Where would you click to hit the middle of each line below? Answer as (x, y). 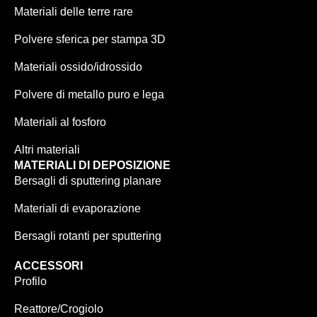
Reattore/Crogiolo (59, 309)
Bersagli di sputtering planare (88, 180)
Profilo (30, 281)
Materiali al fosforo (60, 122)
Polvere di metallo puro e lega (89, 94)
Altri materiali (47, 149)
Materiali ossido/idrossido (78, 67)
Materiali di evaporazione (77, 208)
